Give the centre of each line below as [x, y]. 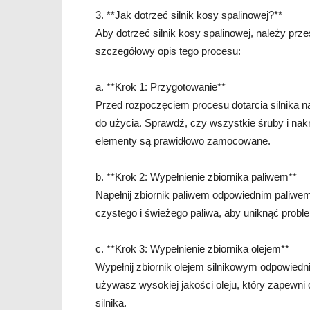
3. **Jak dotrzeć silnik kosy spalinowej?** [189, 15]
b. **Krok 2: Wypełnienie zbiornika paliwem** [196, 177]
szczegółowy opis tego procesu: [168, 51]
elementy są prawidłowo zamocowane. [183, 141]
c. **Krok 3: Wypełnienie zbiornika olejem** [192, 249]
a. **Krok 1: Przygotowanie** [161, 87]
